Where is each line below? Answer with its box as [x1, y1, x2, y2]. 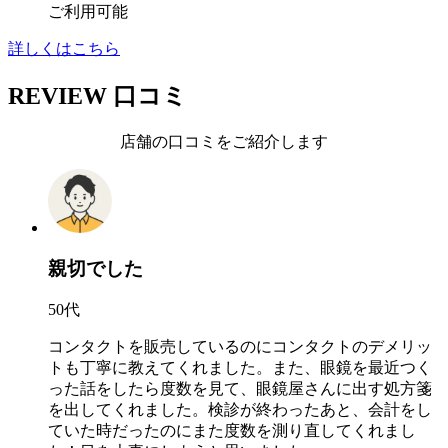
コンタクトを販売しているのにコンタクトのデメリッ [48, 338, 432, 356]
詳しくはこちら [8, 40, 120, 58]
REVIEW [8, 82, 107, 109]
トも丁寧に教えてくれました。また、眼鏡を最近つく [48, 359, 432, 377]
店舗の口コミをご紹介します [120, 132, 328, 150]
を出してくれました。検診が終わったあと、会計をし [48, 401, 432, 419]
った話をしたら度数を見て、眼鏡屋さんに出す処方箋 [48, 380, 432, 398]
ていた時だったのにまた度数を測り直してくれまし [48, 422, 416, 440]
